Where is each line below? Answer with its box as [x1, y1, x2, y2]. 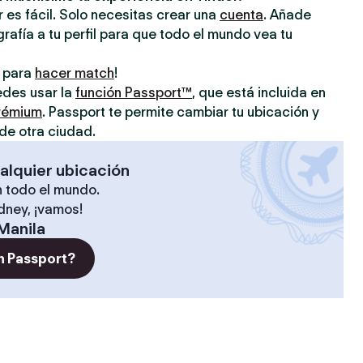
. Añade [263, 6, 311, 23]
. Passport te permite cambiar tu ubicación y [42, 104, 319, 120]
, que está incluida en [192, 84, 326, 100]
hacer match [35, 65, 114, 81]
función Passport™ [75, 84, 192, 100]
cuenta [220, 6, 263, 23]
